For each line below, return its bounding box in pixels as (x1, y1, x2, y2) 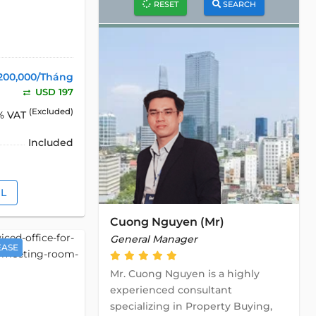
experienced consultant (110, 284, 232, 296)
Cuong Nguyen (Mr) (110, 215, 224, 229)
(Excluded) (29, 107, 74, 117)
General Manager (110, 233, 197, 245)
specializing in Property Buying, (110, 300, 272, 312)
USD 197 (32, 86, 74, 98)
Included (28, 136, 74, 150)
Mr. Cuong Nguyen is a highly (110, 267, 260, 280)
